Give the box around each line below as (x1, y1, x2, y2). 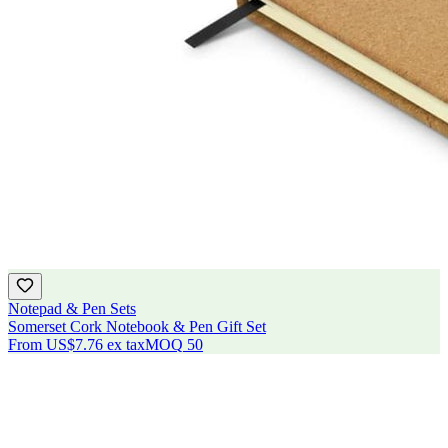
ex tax (107, 335, 145, 353)
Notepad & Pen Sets (8, 299, 136, 317)
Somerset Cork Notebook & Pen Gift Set (8, 317, 266, 335)
